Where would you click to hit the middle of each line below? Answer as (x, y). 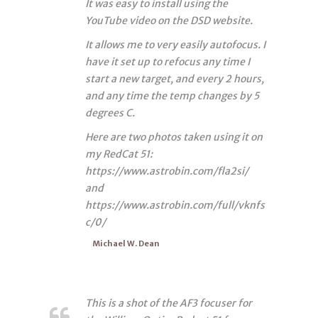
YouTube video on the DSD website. (169, 20)
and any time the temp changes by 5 (172, 95)
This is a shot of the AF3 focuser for (169, 303)
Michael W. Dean (126, 243)
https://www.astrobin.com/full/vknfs (175, 205)
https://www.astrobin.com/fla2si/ (167, 171)
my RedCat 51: (119, 154)
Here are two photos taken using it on (174, 137)
